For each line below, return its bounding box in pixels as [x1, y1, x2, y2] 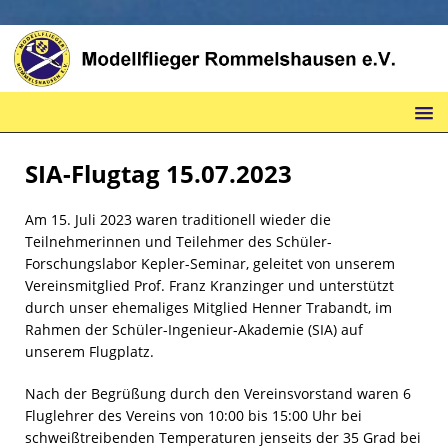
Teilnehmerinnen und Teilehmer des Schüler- [25, 232, 332, 252]
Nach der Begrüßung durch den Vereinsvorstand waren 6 [25, 384, 411, 404]
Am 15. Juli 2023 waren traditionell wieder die [25, 210, 331, 230]
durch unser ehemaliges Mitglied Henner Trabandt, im [25, 298, 392, 318]
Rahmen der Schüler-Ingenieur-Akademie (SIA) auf [25, 320, 363, 340]
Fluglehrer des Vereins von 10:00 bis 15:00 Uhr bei [25, 406, 362, 426]
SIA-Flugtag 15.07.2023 [25, 157, 292, 191]
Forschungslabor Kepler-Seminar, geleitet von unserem [25, 254, 395, 274]
